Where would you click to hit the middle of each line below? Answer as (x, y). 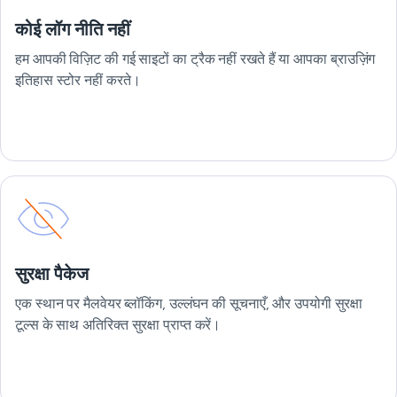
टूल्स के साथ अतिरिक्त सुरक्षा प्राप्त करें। (118, 325)
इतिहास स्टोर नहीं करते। (78, 80)
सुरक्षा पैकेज (52, 274)
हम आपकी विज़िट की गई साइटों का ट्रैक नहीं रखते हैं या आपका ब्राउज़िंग (195, 59)
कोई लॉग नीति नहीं (73, 29)
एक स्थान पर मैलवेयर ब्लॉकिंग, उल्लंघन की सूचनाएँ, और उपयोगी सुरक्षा (189, 304)
